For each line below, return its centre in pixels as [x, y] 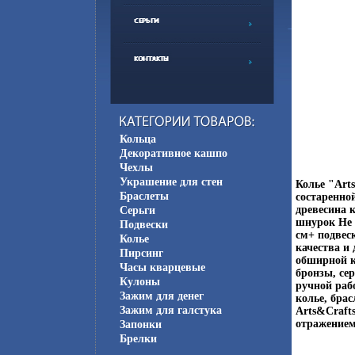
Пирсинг [141, 253]
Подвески [143, 225]
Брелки [138, 339]
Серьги [137, 210]
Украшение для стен [171, 182]
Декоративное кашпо [173, 153]
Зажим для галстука [170, 310]
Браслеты [144, 196]
